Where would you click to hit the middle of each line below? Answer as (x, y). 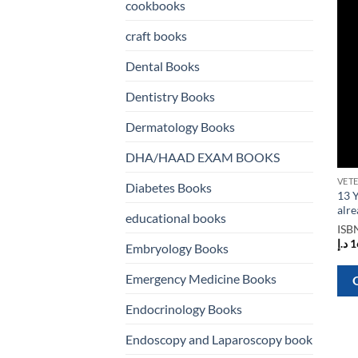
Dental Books (163, 66)
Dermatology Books (180, 127)
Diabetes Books (169, 188)
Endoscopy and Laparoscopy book (219, 340)
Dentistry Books (170, 97)
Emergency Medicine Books (201, 279)
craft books (156, 36)
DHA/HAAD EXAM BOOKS (203, 157)
